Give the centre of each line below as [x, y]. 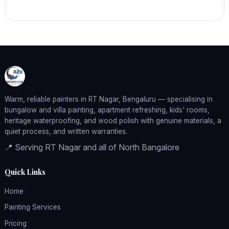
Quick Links [25, 172]
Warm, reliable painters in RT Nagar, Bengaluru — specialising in [108, 99]
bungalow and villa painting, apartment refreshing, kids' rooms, [107, 110]
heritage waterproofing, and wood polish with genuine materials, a [113, 121]
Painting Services [32, 207]
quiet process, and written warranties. [66, 132]
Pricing [15, 223]
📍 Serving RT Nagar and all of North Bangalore [92, 147]
